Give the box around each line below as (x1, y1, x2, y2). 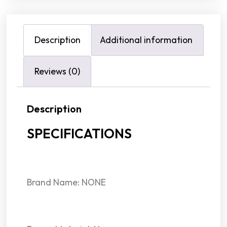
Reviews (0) (34, 65, 81, 77)
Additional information (100, 33, 193, 46)
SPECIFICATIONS (27, 125, 132, 142)
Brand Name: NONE (27, 176, 106, 188)
